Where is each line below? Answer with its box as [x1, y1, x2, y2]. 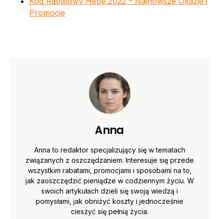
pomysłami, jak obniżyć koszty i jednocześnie [36, 197, 183, 205]
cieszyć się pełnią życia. [70, 207, 149, 216]
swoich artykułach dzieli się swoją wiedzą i [41, 186, 178, 195]
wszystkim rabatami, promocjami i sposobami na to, [27, 166, 192, 175]
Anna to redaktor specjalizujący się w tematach [34, 145, 185, 154]
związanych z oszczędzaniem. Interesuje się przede [25, 155, 194, 164]
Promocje [29, 7, 65, 18]
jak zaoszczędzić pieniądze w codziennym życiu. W [25, 176, 194, 185]
